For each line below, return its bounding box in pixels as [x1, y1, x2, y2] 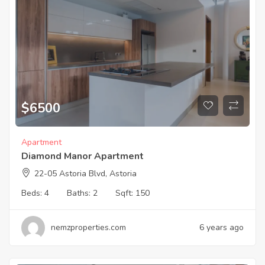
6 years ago [199, 222, 244, 234]
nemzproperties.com [51, 222, 126, 234]
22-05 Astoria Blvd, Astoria [34, 168, 137, 180]
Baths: [67, 188, 93, 199]
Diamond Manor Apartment [21, 150, 144, 163]
